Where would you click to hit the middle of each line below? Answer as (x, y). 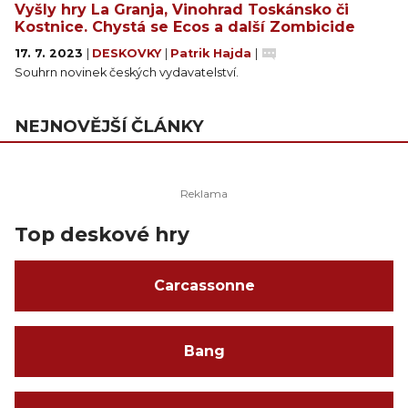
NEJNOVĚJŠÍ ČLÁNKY (109, 126)
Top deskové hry (102, 234)
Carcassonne (204, 286)
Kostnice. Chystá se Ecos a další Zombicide (185, 27)
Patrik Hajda (213, 53)
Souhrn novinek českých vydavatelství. (127, 72)
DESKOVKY (128, 53)
